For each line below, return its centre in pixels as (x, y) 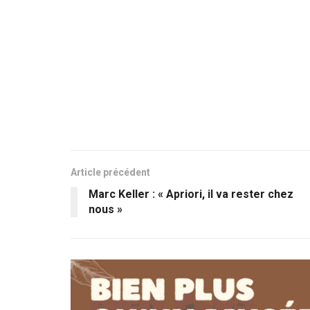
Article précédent (110, 173)
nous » (106, 210)
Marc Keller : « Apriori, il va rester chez (191, 194)
